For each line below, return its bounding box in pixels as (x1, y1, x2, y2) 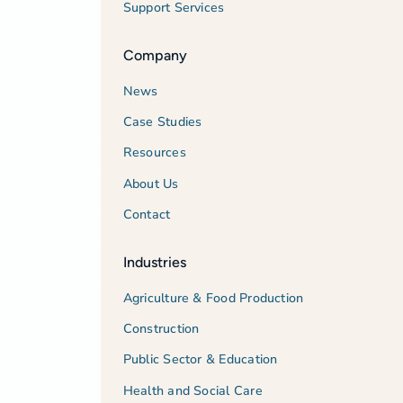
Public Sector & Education (122, 351, 278, 369)
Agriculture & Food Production (122, 289, 304, 307)
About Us (122, 175, 179, 193)
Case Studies (122, 113, 202, 131)
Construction (122, 320, 200, 338)
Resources (122, 144, 186, 162)
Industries (122, 254, 186, 272)
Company (122, 47, 187, 65)
